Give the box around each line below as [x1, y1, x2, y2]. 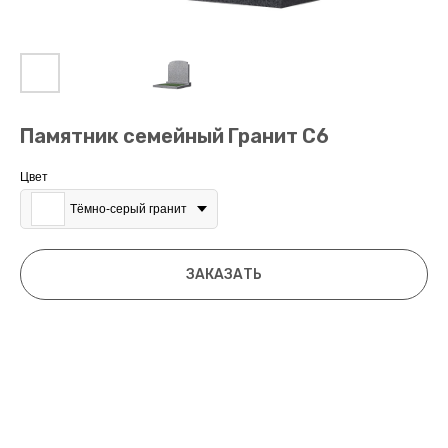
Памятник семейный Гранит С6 [20, 124, 329, 148]
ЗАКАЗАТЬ [186, 266, 262, 284]
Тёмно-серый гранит [70, 202, 187, 216]
